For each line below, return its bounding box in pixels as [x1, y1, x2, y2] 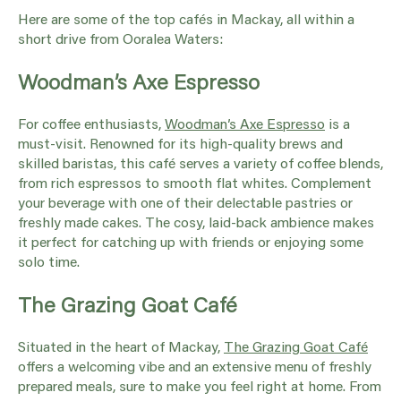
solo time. [18, 251, 80, 270]
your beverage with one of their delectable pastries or [18, 192, 353, 211]
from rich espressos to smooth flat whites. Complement [18, 172, 371, 192]
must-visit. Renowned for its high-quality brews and [18, 132, 343, 152]
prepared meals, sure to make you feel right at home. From [18, 375, 381, 395]
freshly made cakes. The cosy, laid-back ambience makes [18, 211, 374, 231]
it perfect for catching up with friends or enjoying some [18, 231, 363, 251]
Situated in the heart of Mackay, [18, 336, 224, 355]
